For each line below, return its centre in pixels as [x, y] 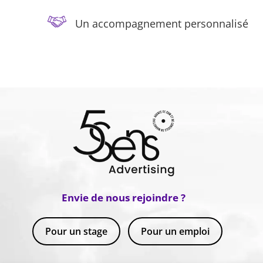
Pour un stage [77, 232]
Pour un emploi [175, 232]
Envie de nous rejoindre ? [124, 198]
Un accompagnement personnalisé [161, 23]
